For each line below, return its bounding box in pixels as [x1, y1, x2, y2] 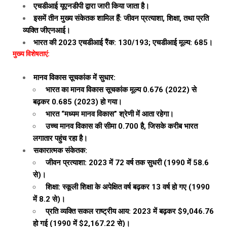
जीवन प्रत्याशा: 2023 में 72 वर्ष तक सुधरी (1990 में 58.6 [44, 158, 209, 167]
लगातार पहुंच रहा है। [33, 134, 88, 143]
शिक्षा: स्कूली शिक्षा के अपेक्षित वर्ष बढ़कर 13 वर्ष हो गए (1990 [44, 182, 210, 192]
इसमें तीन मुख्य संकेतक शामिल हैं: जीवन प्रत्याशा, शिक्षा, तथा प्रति [33, 14, 209, 23]
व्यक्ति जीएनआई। [23, 26, 70, 35]
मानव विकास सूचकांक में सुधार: [33, 73, 116, 82]
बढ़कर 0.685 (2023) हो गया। [33, 97, 122, 106]
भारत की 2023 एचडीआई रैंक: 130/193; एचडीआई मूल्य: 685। [33, 38, 213, 47]
